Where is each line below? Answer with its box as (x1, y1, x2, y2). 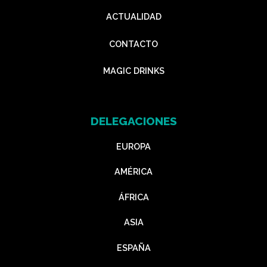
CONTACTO (109, 38, 158, 49)
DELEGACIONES (90, 114, 177, 128)
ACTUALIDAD (105, 11, 162, 21)
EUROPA (116, 141, 151, 151)
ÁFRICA (118, 191, 149, 202)
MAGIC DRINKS (103, 66, 164, 76)
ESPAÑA (116, 242, 151, 253)
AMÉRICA (114, 166, 153, 177)
